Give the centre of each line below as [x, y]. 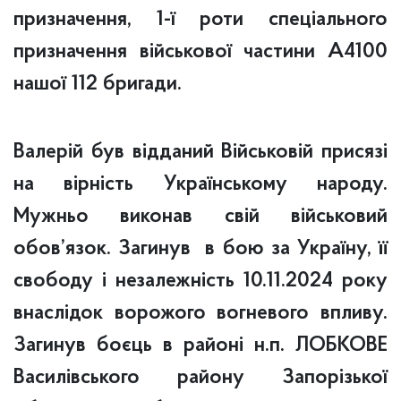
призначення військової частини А [179, 52]
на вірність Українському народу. [200, 185]
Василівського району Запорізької [200, 378]
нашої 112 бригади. [98, 85]
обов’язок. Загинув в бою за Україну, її [200, 249]
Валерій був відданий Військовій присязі [200, 153]
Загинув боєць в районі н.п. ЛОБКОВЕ [200, 346]
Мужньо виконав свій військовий [200, 217]
